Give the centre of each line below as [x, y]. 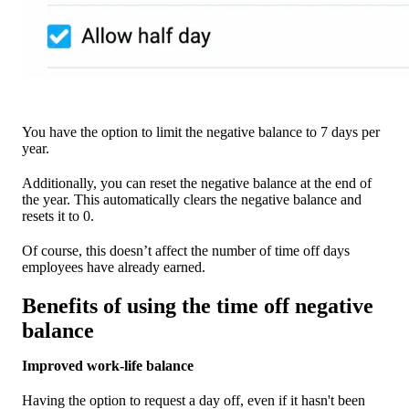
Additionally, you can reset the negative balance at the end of [197, 184]
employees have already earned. [114, 267]
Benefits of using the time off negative [198, 306]
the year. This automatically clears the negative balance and [192, 200]
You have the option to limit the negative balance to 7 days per [201, 132]
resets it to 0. [58, 216]
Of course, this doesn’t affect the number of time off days [186, 251]
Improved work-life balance [108, 366]
